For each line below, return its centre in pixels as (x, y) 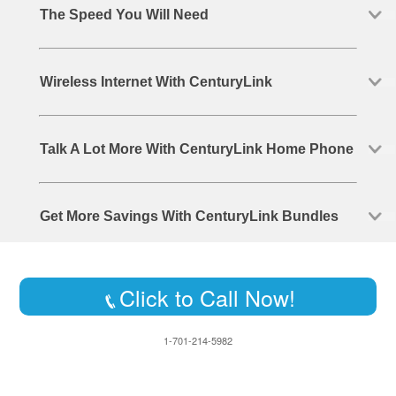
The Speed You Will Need (124, 15)
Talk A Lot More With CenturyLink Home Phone (196, 149)
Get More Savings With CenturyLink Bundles (189, 216)
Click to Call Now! (207, 297)
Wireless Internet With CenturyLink (156, 82)
